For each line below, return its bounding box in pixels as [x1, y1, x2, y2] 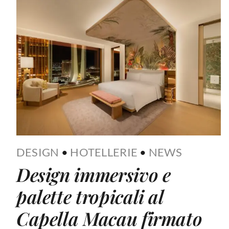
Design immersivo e [16, 162, 171, 187]
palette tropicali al [16, 184, 164, 209]
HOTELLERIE [70, 145, 138, 159]
